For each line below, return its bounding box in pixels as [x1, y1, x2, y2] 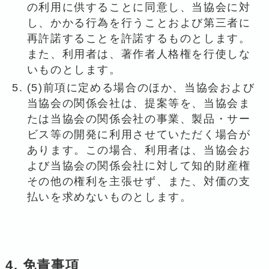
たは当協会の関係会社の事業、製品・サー [26, 113, 251, 125]
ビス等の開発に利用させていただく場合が [26, 128, 251, 141]
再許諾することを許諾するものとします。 [26, 32, 251, 44]
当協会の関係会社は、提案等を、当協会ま [26, 97, 251, 110]
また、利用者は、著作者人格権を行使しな [26, 47, 251, 60]
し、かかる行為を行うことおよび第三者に [26, 16, 251, 29]
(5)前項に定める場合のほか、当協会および [26, 82, 255, 94]
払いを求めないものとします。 [26, 191, 192, 204]
